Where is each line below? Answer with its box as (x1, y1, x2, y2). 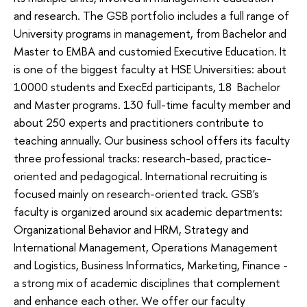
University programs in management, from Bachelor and (14, 25, 286, 42)
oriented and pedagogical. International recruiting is (14, 168, 267, 184)
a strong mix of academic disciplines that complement (14, 275, 280, 291)
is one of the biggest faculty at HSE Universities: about (14, 61, 286, 77)
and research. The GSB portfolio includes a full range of (14, 8, 289, 24)
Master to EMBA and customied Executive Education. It (14, 43, 286, 60)
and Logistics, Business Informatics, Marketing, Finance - (14, 257, 288, 273)
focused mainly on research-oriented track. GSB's (14, 186, 259, 202)
